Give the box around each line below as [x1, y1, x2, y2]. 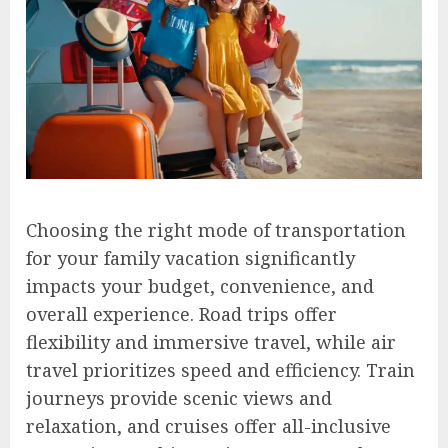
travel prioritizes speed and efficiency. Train [26, 357, 415, 382]
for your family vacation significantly [26, 245, 355, 270]
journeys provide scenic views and [26, 385, 332, 410]
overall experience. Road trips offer [26, 301, 337, 326]
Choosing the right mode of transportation [26, 217, 406, 242]
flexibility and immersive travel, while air [26, 329, 396, 354]
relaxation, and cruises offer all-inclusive [26, 413, 391, 438]
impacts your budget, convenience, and [26, 273, 374, 298]
